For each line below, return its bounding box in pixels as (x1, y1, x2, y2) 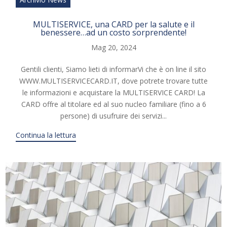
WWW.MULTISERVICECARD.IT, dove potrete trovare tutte (19, 75, 208, 86)
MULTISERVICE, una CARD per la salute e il (32, 18, 195, 30)
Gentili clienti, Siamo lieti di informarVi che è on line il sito (21, 64, 206, 74)
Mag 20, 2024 (91, 42, 136, 52)
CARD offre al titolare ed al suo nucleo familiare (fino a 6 (21, 99, 206, 109)
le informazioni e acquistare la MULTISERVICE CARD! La (22, 87, 205, 97)
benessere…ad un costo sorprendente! (41, 26, 186, 38)
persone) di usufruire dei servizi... (60, 110, 167, 121)
